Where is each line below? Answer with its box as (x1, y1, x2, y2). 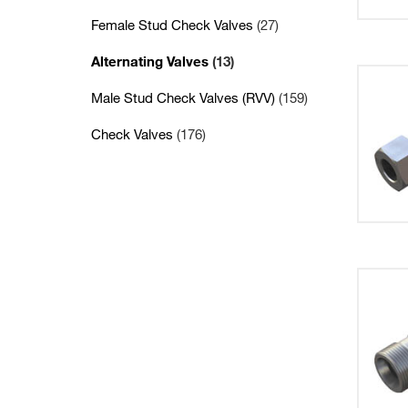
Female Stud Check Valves (91, 16, 257, 33)
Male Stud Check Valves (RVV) (91, 89, 279, 106)
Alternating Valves (91, 53, 212, 69)
